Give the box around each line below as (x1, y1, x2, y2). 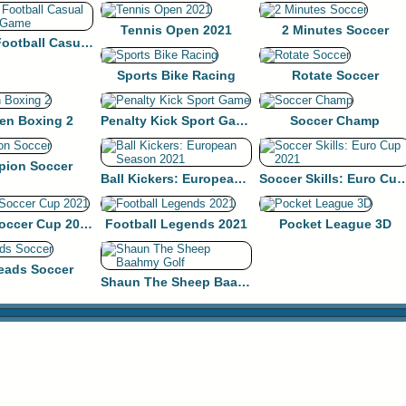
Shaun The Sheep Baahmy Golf (237, 275, 250, 289)
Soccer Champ (290, 113, 380, 128)
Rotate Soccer (291, 68, 379, 82)
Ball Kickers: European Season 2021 (234, 171, 246, 186)
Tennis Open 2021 (121, 23, 232, 37)
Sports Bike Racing (117, 68, 236, 82)
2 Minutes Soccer (281, 23, 389, 37)
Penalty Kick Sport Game (236, 113, 248, 128)
